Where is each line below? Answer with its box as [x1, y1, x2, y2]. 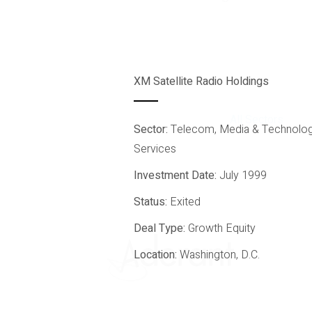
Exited [170, 194, 201, 210]
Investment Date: [134, 167, 220, 184]
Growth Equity [188, 220, 256, 237]
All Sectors [230, 111, 284, 128]
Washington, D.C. [180, 247, 260, 263]
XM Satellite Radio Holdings [134, 73, 270, 90]
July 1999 [219, 167, 267, 184]
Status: [134, 194, 171, 210]
